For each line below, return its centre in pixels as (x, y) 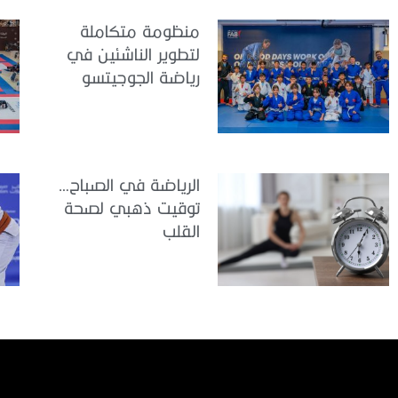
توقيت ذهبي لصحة (132, 207)
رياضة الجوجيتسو (141, 77)
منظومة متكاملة (140, 31)
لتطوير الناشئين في (133, 54)
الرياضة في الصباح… (129, 184)
